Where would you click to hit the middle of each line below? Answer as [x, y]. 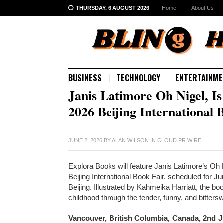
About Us [202, 8]
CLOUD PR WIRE [179, 140]
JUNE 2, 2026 [85, 140]
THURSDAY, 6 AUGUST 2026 [112, 8]
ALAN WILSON [130, 140]
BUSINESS [85, 78]
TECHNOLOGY [138, 78]
